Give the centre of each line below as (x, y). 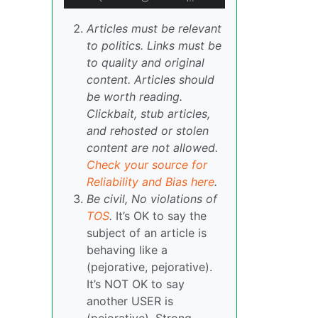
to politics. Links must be (154, 46)
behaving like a (127, 250)
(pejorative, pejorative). (149, 267)
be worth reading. (135, 97)
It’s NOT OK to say (136, 284)
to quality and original (146, 63)
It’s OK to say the (159, 216)
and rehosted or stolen (148, 131)
